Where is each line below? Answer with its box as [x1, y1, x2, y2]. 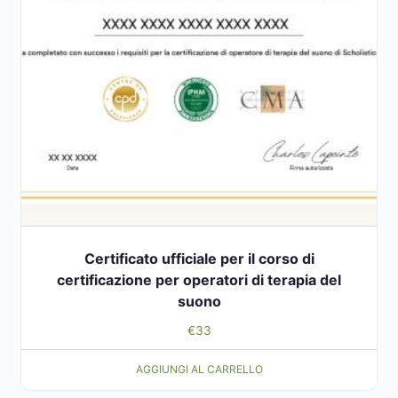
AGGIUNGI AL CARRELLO [135, 362, 263, 377]
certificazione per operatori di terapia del [57, 270, 341, 289]
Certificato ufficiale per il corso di [84, 249, 314, 267]
